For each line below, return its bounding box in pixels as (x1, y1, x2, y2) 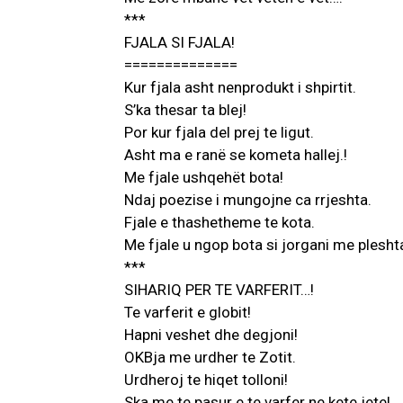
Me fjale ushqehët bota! (124, 168, 283, 187)
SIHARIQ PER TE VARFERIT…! (124, 281, 314, 300)
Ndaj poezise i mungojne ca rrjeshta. (124, 191, 372, 210)
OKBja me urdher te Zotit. (124, 348, 296, 367)
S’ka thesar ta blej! (124, 101, 246, 120)
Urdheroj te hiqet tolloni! (124, 371, 288, 390)
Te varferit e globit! (124, 303, 251, 322)
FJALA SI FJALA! (124, 33, 235, 52)
